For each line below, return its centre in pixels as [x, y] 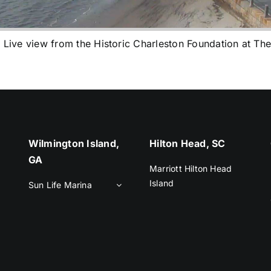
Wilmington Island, [74, 144]
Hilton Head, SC [188, 144]
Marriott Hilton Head [191, 169]
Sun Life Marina [60, 185]
